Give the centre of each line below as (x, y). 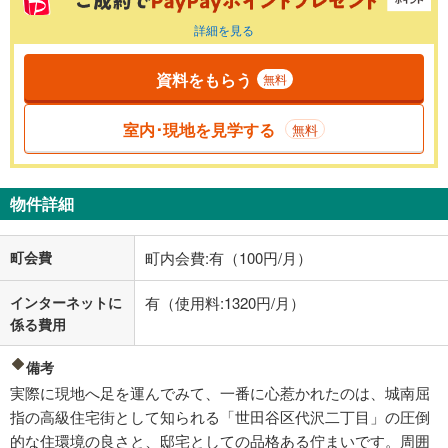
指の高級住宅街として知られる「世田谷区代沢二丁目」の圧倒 (220, 417)
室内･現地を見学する (199, 129)
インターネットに (66, 302)
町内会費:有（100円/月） (228, 258)
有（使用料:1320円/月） (225, 303)
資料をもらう (203, 79)
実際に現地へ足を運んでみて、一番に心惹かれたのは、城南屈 (220, 393)
